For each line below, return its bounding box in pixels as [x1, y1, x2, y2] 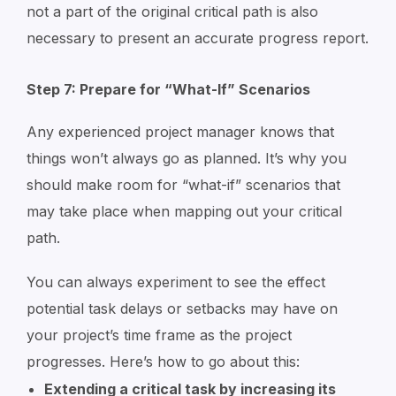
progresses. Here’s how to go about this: [27, 353, 300, 370]
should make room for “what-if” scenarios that [27, 176, 340, 194]
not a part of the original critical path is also [27, 3, 318, 20]
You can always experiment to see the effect [27, 273, 325, 291]
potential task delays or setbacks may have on [27, 300, 338, 317]
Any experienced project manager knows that [27, 123, 334, 141]
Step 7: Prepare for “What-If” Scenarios [27, 80, 310, 98]
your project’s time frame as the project [27, 326, 292, 344]
